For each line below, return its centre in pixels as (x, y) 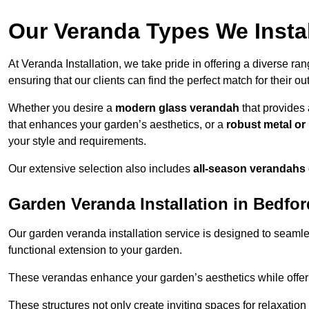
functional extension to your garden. (95, 250)
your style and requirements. (77, 141)
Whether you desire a (62, 108)
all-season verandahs (249, 169)
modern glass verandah (177, 108)
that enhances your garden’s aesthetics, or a (117, 125)
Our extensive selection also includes (101, 169)
